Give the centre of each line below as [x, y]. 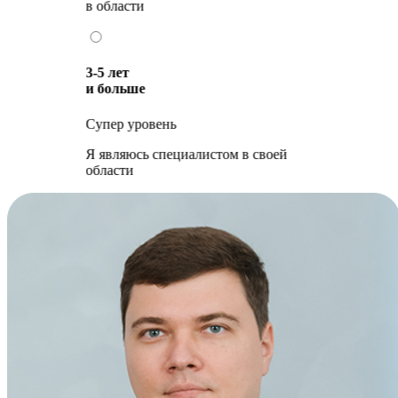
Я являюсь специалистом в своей [187, 154]
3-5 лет [107, 73]
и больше [115, 89]
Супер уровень [131, 123]
